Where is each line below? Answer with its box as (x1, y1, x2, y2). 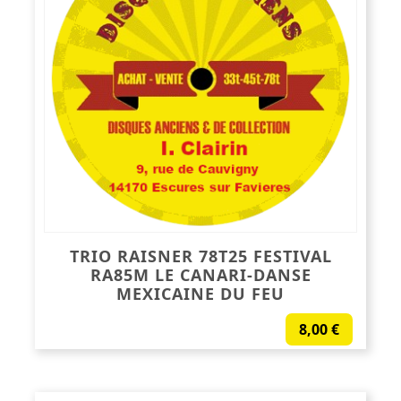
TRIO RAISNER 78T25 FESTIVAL (69, 244, 332, 267)
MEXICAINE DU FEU (116, 282, 285, 304)
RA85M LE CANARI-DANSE (90, 263, 311, 286)
